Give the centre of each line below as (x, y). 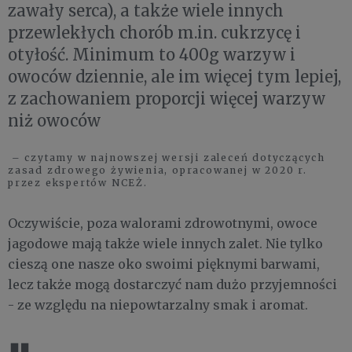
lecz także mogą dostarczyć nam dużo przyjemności (172, 284)
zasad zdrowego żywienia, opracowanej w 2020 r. (158, 170)
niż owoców (54, 120)
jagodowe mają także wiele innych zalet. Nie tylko (165, 243)
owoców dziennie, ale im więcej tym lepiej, (174, 76)
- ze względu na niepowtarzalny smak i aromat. (158, 304)
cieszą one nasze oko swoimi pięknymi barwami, (164, 264)
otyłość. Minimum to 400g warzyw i (152, 54)
